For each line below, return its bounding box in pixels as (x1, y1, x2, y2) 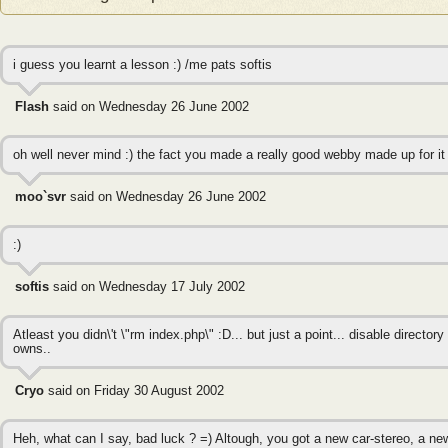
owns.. (13, 341, 51, 357)
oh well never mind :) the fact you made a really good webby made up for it (13, 147, 445, 163)
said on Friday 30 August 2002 (44, 383, 224, 399)
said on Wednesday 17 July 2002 (49, 279, 245, 295)
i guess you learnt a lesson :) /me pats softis (13, 57, 272, 73)
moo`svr (15, 189, 66, 205)
